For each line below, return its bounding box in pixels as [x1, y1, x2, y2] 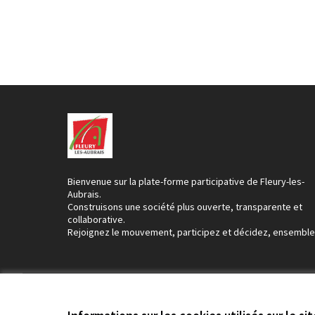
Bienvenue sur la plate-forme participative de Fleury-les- [67, 175, 304, 188]
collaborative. [67, 213, 125, 226]
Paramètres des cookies [163, 290, 266, 303]
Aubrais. [67, 188, 101, 200]
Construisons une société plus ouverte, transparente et [67, 200, 302, 213]
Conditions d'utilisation [67, 290, 163, 303]
